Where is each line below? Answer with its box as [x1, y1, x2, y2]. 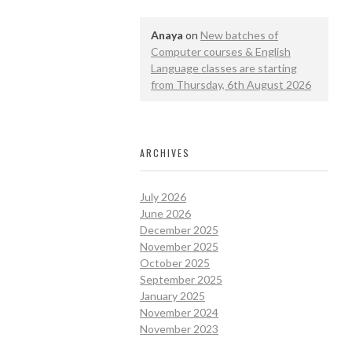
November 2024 [140, 306, 218, 320]
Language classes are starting [151, 60, 297, 75]
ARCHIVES [140, 145, 190, 159]
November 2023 [140, 322, 218, 336]
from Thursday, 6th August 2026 [151, 77, 311, 91]
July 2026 [140, 190, 186, 204]
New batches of [200, 27, 278, 42]
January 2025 [140, 289, 205, 303]
